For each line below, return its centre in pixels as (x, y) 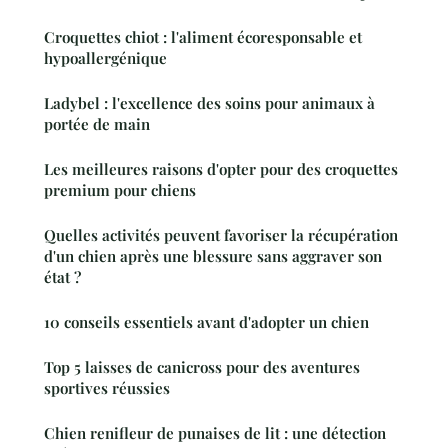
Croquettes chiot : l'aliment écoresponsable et (203, 36)
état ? (62, 276)
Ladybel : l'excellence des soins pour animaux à (209, 102)
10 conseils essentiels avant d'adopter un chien (206, 321)
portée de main (97, 123)
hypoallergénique (105, 57)
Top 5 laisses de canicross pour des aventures (202, 366)
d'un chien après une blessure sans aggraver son (213, 255)
